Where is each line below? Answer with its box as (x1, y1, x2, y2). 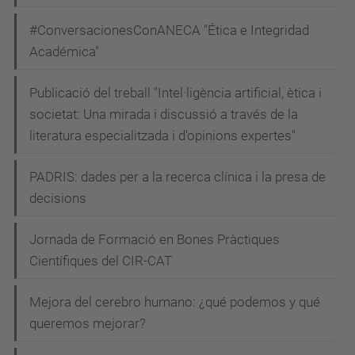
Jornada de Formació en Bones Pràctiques (29, 231, 280, 247)
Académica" (29, 43, 99, 59)
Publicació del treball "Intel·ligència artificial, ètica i (29, 84, 322, 101)
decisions (29, 189, 86, 206)
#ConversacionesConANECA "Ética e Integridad (29, 21, 309, 38)
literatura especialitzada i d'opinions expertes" (29, 127, 296, 143)
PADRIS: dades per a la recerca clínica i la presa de (29, 168, 326, 185)
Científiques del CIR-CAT (29, 252, 172, 269)
